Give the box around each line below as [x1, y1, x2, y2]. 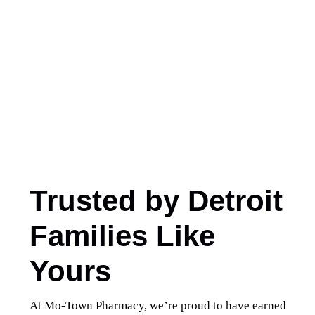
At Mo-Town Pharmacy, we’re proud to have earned [30, 299, 287, 313]
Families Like [30, 219, 216, 253]
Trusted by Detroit [30, 184, 283, 218]
